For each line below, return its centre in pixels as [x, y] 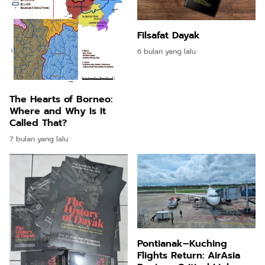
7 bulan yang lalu [39, 139]
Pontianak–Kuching [182, 243]
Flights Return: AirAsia [189, 255]
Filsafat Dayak [169, 35]
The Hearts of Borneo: [61, 99]
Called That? [38, 123]
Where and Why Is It [58, 111]
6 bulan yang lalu [167, 51]
